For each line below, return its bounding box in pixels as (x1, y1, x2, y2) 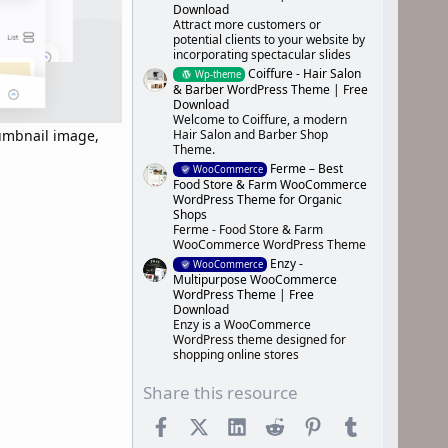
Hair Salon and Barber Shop (173, 126, 328, 144)
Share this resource (143, 380, 298, 404)
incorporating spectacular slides (173, 46, 351, 64)
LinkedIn (245, 414, 304, 434)
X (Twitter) (207, 414, 275, 434)
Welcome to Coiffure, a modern (173, 111, 347, 129)
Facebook (169, 414, 232, 434)
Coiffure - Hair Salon (248, 65, 362, 83)
